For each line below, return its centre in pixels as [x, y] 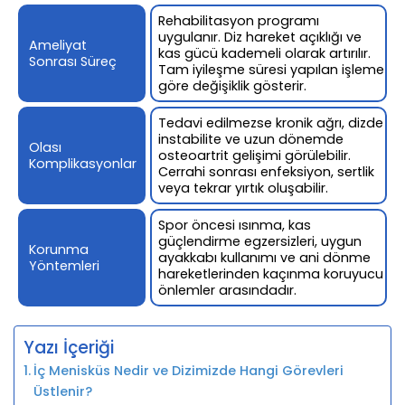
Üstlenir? [62, 391]
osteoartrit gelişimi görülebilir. [255, 155]
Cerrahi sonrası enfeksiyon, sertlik [267, 171]
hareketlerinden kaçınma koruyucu [271, 273]
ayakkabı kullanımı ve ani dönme [265, 257]
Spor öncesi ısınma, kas [235, 225]
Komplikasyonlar [83, 163]
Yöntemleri [64, 265]
